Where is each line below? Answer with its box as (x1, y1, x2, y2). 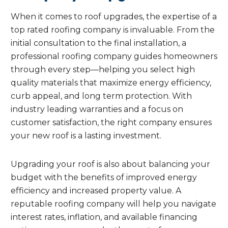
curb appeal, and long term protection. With (11, 91, 192, 101)
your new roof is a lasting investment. (11, 131, 161, 141)
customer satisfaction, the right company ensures (11, 118, 212, 128)
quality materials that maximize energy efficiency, (11, 78, 211, 88)
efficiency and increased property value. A (11, 186, 181, 196)
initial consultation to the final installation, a (11, 38, 186, 48)
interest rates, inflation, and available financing (11, 212, 197, 222)
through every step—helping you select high (11, 65, 195, 75)
